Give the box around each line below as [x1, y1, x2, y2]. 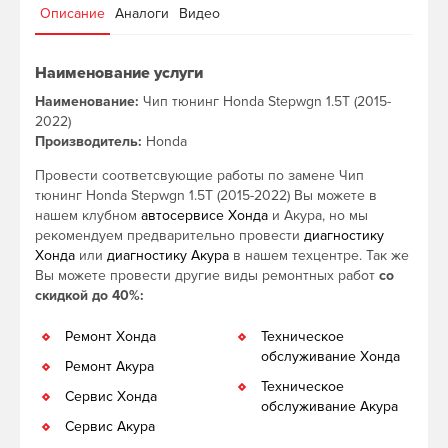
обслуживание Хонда [261, 347, 400, 365]
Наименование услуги [35, 62, 203, 83]
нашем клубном [35, 206, 141, 224]
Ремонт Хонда [65, 327, 156, 345]
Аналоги [115, 4, 169, 22]
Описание [40, 4, 105, 22]
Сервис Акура [65, 417, 155, 435]
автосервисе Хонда [141, 206, 268, 224]
